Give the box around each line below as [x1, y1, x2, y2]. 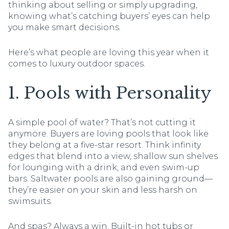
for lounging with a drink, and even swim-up [8, 162, 199, 172]
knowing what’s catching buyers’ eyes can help [8, 11, 210, 21]
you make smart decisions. [8, 22, 121, 32]
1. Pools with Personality [8, 83, 212, 104]
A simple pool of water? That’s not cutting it [8, 117, 196, 127]
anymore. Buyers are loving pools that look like [8, 128, 209, 139]
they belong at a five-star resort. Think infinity [8, 140, 201, 150]
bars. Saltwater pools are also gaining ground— [8, 173, 213, 184]
